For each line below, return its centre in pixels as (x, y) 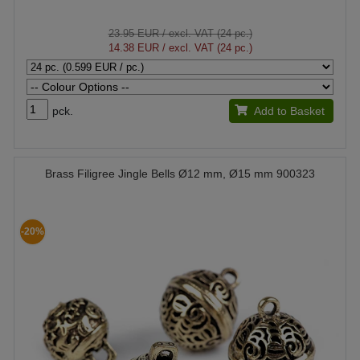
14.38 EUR (133, 47)
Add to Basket (289, 110)
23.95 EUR (133, 33)
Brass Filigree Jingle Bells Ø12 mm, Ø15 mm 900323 (180, 173)
